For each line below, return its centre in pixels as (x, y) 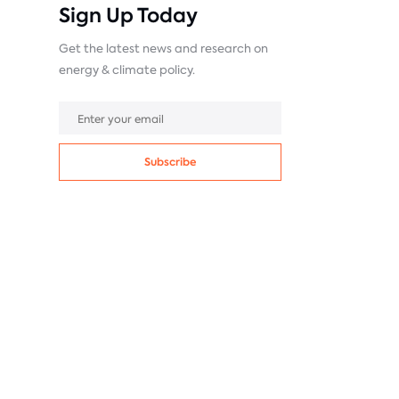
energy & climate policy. (127, 70)
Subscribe (170, 162)
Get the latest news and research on (163, 49)
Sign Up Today (128, 16)
